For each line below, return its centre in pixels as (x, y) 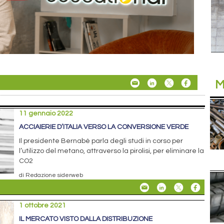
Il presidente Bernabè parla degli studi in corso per (101, 141)
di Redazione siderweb (51, 175)
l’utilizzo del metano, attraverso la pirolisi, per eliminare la (112, 151)
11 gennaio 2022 (46, 114)
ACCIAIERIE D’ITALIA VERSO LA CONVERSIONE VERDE (104, 127)
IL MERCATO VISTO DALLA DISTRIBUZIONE (86, 219)
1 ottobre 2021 (43, 206)
